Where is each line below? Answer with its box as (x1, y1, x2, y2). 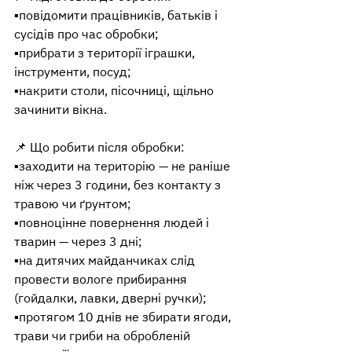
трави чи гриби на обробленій (14, 328, 193, 344)
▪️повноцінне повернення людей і (14, 214, 212, 231)
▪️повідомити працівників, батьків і (14, 7, 221, 24)
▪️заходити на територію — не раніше (14, 158, 233, 174)
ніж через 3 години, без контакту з (14, 177, 224, 193)
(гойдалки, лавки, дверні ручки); (14, 290, 207, 306)
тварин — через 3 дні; (14, 233, 142, 250)
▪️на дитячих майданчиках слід (14, 252, 198, 269)
